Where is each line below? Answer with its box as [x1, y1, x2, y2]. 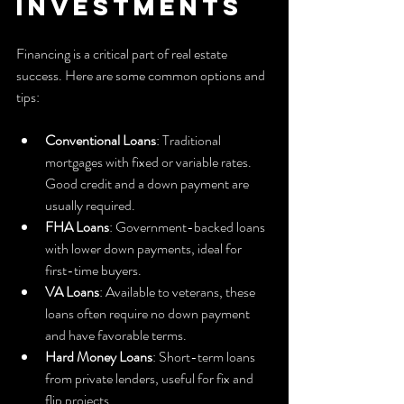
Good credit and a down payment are [45, 173, 252, 195]
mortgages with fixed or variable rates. [45, 151, 254, 173]
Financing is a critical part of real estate [16, 43, 230, 65]
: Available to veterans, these [99, 281, 258, 303]
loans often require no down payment [45, 303, 252, 325]
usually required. [45, 195, 135, 216]
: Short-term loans [152, 346, 258, 368]
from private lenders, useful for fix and [45, 368, 256, 390]
